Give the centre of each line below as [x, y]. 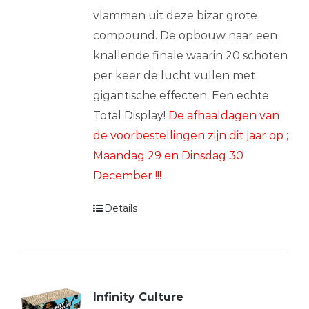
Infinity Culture [138, 297]
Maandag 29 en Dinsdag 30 [168, 155]
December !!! [127, 175]
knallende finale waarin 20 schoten [190, 55]
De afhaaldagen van [223, 115]
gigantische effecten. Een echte [181, 95]
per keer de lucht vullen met [174, 75]
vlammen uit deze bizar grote [175, 15]
